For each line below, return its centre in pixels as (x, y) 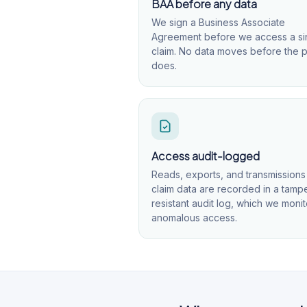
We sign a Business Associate (218, 22)
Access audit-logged (206, 156)
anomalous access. (194, 218)
